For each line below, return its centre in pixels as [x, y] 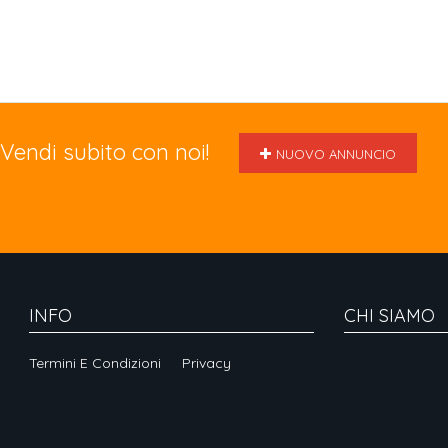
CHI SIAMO [389, 315]
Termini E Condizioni [95, 363]
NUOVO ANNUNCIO [336, 154]
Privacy [206, 363]
